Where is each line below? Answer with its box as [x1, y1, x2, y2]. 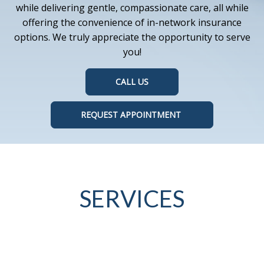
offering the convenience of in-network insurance [22, 15, 242, 29]
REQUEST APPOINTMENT [81, 108, 183, 120]
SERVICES [80, 184, 184, 213]
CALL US [115, 75, 148, 87]
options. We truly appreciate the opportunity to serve [14, 30, 250, 44]
